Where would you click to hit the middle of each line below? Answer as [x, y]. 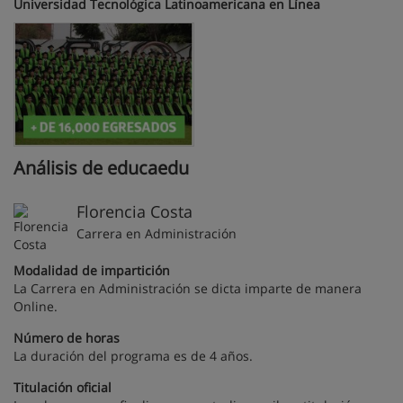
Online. [36, 307]
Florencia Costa [134, 212]
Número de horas [67, 338]
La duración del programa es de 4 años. [133, 356]
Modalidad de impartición [92, 271]
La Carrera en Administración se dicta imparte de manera [188, 289]
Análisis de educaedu [101, 168]
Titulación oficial [63, 388]
